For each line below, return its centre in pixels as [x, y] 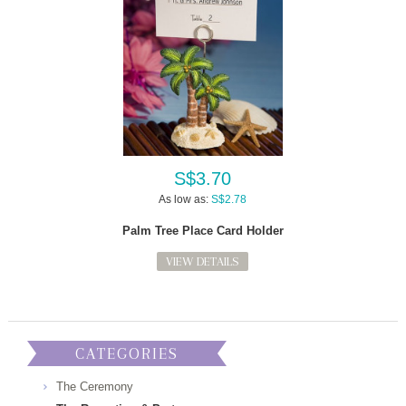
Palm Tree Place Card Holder [203, 231]
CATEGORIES [127, 353]
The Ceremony [95, 387]
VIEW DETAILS [203, 261]
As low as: [184, 199]
